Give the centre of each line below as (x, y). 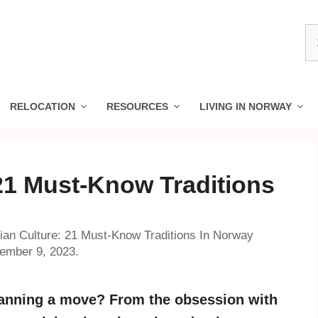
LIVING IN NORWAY (246, 106)
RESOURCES (137, 106)
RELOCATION (43, 106)
